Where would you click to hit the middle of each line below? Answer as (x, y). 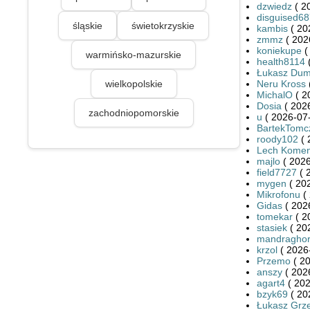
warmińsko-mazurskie (134, 54)
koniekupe (279, 50)
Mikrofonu (278, 194)
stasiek (272, 227)
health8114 (281, 61)
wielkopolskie (134, 83)
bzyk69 (272, 294)
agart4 (271, 283)
